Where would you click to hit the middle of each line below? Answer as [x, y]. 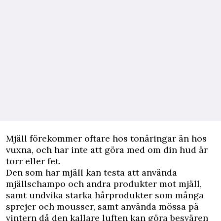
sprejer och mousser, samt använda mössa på [102, 206]
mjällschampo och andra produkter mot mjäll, [104, 184]
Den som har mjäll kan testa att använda [92, 172]
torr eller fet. [33, 161]
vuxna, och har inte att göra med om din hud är [107, 150]
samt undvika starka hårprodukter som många [105, 195]
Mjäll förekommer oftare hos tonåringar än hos [106, 138]
